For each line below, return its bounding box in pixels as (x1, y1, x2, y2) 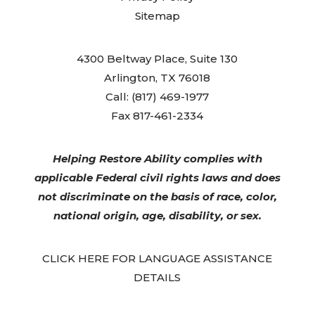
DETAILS (134, 271, 181, 285)
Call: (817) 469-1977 (105, 90, 210, 104)
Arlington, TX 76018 (104, 71, 211, 85)
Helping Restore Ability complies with (52, 152, 262, 166)
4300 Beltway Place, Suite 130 (77, 52, 238, 66)
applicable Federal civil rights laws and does (34, 171, 281, 185)
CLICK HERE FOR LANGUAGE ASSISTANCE (42, 252, 273, 266)
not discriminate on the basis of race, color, (37, 190, 277, 204)
